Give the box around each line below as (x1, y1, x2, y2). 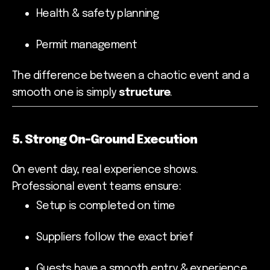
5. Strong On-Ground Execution (12, 133, 197, 146)
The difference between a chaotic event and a (12, 70, 250, 81)
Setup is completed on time (36, 200, 175, 212)
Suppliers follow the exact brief (36, 231, 193, 243)
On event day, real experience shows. (12, 164, 198, 175)
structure (118, 87, 171, 98)
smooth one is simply (12, 87, 119, 98)
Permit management (36, 40, 137, 51)
